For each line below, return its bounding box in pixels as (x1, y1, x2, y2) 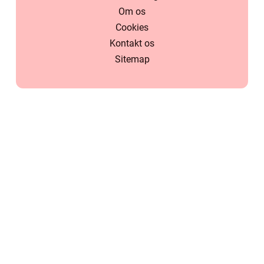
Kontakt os (110, 38, 154, 49)
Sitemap (114, 54, 150, 65)
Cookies (115, 22, 148, 34)
